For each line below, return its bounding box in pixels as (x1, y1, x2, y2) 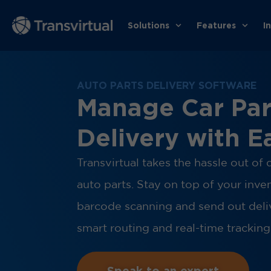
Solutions (128, 21, 169, 30)
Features (196, 21, 236, 30)
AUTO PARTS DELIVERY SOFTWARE (77, 80, 256, 91)
